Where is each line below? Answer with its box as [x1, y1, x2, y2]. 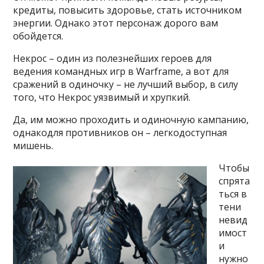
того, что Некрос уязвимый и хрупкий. [13, 91, 191, 104]
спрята [219, 174, 250, 187]
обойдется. [13, 29, 64, 42]
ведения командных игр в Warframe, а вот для [13, 65, 229, 78]
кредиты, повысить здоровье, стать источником [13, 4, 242, 16]
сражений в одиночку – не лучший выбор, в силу [13, 78, 239, 91]
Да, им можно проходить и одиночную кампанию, [13, 113, 249, 126]
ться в [219, 187, 247, 200]
